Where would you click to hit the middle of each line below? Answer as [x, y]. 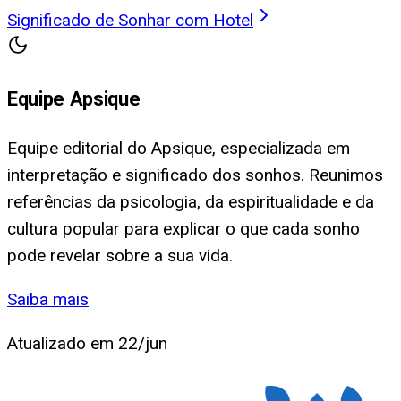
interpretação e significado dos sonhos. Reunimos [195, 175]
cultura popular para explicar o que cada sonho [183, 228]
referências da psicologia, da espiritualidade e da [191, 201]
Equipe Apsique [74, 99]
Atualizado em [63, 343]
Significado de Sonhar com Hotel [130, 21]
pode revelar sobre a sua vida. [120, 255]
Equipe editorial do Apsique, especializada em [179, 148]
